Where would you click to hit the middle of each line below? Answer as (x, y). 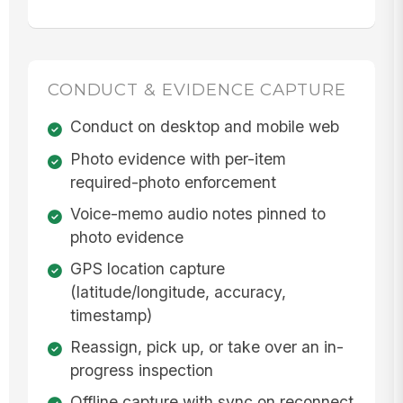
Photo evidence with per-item (178, 159)
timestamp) (111, 316)
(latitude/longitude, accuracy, (178, 292)
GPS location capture (147, 269)
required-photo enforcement (173, 183)
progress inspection (141, 370)
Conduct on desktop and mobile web (204, 127)
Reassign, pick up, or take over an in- (206, 346)
